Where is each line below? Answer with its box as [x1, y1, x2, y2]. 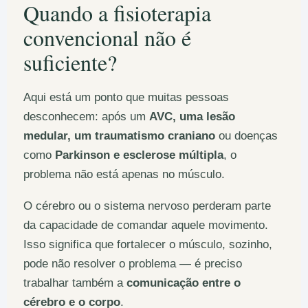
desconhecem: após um [23, 110, 149, 123]
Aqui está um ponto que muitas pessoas [23, 91, 229, 104]
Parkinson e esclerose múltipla [55, 148, 223, 162]
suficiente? [23, 47, 117, 78]
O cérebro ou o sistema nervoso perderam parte [23, 199, 271, 212]
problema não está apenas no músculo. [23, 168, 225, 181]
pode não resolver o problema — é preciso [23, 257, 242, 270]
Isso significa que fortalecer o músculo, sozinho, [23, 238, 272, 251]
